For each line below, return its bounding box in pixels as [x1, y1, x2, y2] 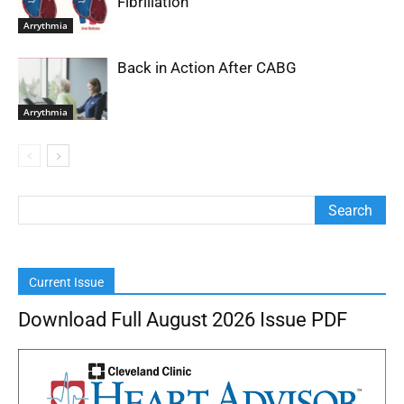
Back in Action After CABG [117, 59, 297, 77]
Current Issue [29, 275, 104, 289]
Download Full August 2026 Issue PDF [18, 308, 347, 331]
